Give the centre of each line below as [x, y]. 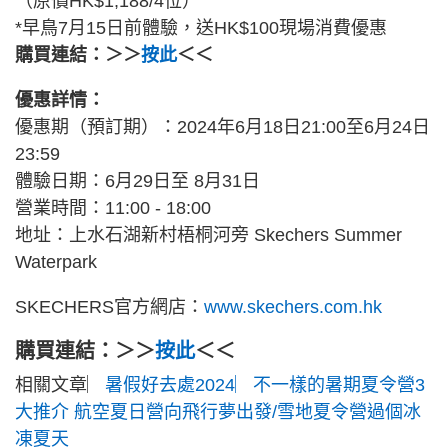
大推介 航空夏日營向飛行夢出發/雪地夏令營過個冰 [218, 412]
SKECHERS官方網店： [109, 307]
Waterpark [56, 262]
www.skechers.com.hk [293, 307]
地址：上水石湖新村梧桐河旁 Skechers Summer [208, 235]
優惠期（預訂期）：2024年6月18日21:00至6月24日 [222, 127]
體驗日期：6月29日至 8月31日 [140, 181]
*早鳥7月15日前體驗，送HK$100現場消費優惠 [203, 28]
